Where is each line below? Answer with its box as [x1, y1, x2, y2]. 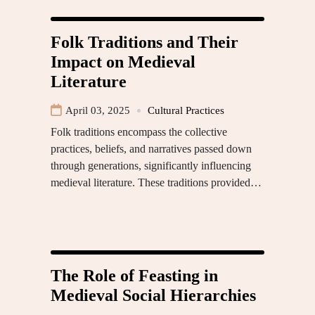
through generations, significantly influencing [51, 160, 251, 172]
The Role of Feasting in [51, 266, 218, 285]
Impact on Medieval [51, 53, 195, 72]
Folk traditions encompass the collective [51, 126, 227, 139]
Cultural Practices [148, 105, 224, 117]
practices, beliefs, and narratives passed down [51, 143, 252, 155]
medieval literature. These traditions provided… [51, 176, 262, 189]
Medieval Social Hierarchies [51, 286, 256, 305]
